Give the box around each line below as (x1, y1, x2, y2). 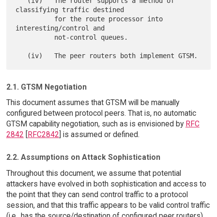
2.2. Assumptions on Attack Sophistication (6, 153, 160, 162)
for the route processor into (15, 15, 55, 23)
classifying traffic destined (15, 5, 124, 14)
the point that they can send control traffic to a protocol (6, 189, 188, 199)
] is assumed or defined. (59, 130, 139, 139)
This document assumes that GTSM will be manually (6, 98, 179, 108)
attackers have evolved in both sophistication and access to (6, 179, 206, 188)
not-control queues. (15, 33, 55, 41)
